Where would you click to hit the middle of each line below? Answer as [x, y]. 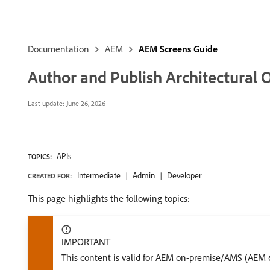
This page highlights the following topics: [109, 198]
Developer [184, 175]
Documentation [58, 49]
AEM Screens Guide [178, 49]
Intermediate [99, 175]
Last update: [46, 103]
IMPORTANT [86, 242]
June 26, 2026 [85, 103]
